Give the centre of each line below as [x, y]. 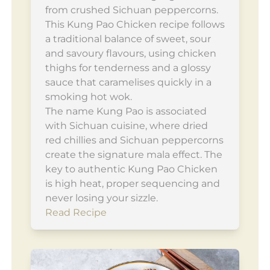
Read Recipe [76, 212]
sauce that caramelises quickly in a [128, 82]
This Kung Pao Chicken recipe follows [135, 24]
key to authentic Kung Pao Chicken [131, 169]
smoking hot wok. [88, 96]
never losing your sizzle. [101, 198]
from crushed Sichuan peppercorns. [131, 10]
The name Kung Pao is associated [126, 111]
